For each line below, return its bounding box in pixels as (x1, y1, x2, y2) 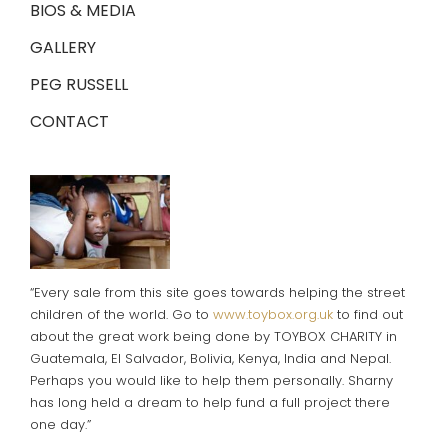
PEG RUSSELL (29, 72, 128, 96)
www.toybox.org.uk (212, 304, 333, 324)
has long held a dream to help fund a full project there (29, 392, 390, 412)
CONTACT (29, 109, 109, 133)
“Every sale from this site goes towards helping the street (29, 282, 405, 302)
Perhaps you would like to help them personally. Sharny (29, 370, 393, 390)
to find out (332, 304, 403, 324)
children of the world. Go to (29, 304, 213, 324)
